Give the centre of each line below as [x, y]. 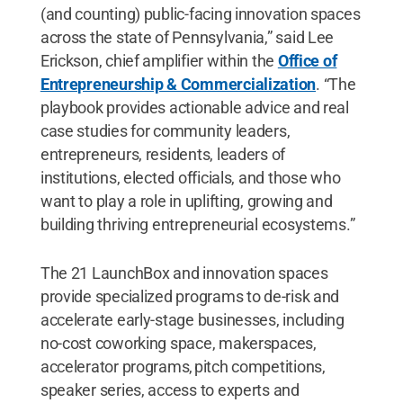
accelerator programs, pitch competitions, [183, 366]
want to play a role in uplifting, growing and [186, 201]
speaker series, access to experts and [170, 390]
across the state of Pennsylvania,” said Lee [187, 37]
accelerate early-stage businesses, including [192, 319]
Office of [307, 60]
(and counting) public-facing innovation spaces [200, 13]
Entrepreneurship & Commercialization [178, 84]
